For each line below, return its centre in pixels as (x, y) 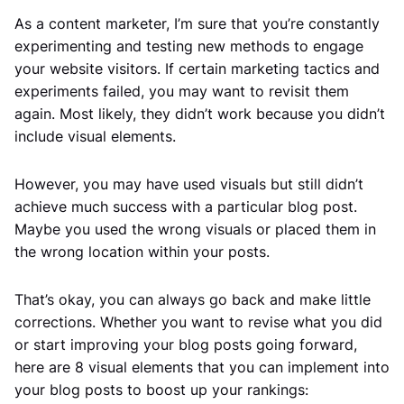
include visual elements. (95, 137)
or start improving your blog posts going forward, (186, 345)
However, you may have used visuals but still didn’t (189, 184)
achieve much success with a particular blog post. (186, 207)
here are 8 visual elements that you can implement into (202, 367)
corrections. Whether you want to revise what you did (198, 322)
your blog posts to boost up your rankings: (161, 390)
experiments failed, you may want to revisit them (182, 92)
